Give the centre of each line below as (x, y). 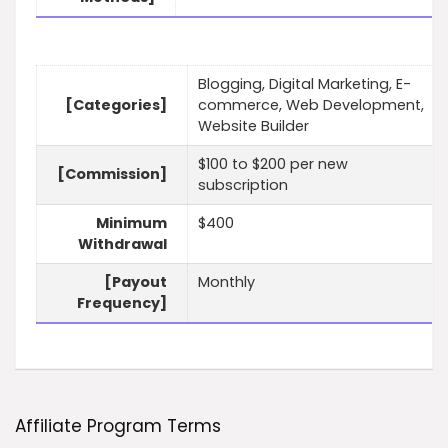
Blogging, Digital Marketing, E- (304, 84)
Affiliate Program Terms (118, 426)
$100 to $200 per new (273, 164)
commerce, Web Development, (311, 105)
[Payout (135, 282)
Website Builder (253, 126)
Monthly (226, 282)
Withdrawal (122, 244)
